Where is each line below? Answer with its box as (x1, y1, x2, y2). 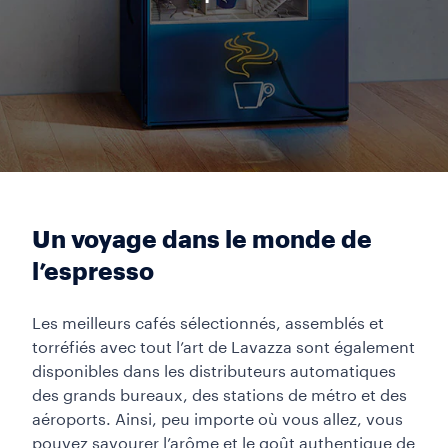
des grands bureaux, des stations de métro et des (32, 388, 407, 404)
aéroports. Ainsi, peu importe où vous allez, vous (32, 412, 403, 428)
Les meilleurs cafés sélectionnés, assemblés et (32, 316, 384, 332)
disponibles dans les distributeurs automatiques (32, 364, 396, 380)
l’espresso (32, 260, 154, 284)
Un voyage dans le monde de (32, 228, 372, 252)
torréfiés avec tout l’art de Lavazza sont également (32, 340, 415, 356)
